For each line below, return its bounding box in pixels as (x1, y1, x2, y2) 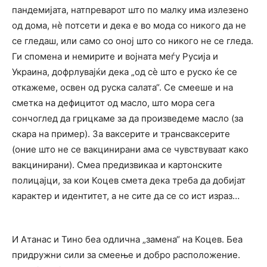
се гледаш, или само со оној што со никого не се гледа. (12, 35, 253, 47)
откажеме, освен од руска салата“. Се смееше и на (12, 82, 233, 94)
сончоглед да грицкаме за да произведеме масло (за (12, 113, 243, 125)
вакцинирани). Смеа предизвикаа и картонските (12, 159, 222, 171)
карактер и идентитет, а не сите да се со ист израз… (12, 190, 240, 202)
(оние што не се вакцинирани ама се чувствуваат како (12, 144, 249, 156)
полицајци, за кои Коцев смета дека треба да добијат (12, 175, 246, 187)
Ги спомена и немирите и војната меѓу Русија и (12, 51, 218, 63)
